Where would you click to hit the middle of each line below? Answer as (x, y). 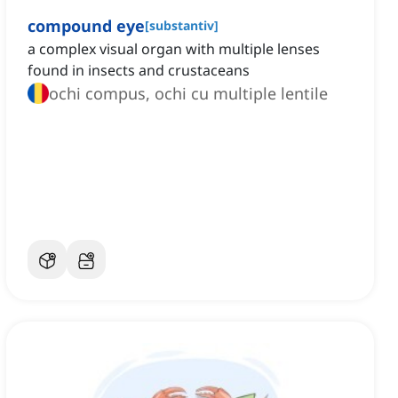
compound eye (86, 26)
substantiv (182, 26)
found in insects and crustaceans (139, 71)
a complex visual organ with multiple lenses (174, 49)
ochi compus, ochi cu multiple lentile (188, 94)
